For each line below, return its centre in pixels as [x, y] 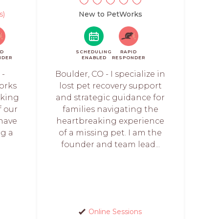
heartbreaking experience [110, 121]
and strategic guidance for [110, 98]
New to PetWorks [110, 14]
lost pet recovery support [110, 86]
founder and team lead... [110, 144]
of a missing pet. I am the [110, 133]
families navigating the [110, 109]
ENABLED [94, 57]
